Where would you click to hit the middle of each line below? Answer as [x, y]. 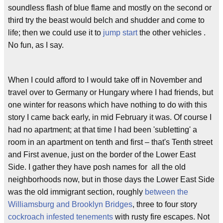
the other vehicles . [171, 33]
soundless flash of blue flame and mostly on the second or [110, 8]
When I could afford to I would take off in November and [105, 80]
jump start [120, 33]
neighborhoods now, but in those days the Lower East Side [111, 179]
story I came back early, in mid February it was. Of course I [110, 117]
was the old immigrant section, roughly [76, 192]
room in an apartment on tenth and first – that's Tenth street [110, 142]
